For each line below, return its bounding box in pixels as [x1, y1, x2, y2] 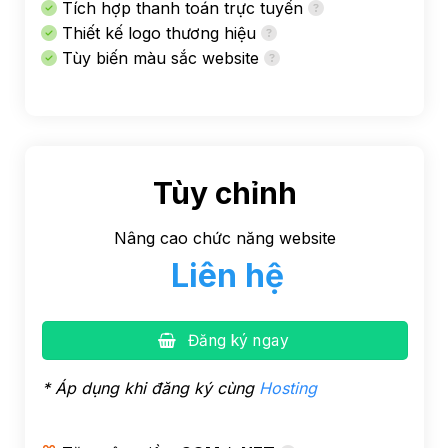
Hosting [259, 377, 318, 398]
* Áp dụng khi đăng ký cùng [42, 377, 260, 398]
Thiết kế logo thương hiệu [56, 23, 261, 44]
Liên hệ [171, 255, 284, 295]
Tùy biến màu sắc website [56, 48, 264, 69]
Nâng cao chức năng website [114, 228, 336, 248]
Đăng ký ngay [187, 331, 290, 351]
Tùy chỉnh [153, 175, 297, 211]
